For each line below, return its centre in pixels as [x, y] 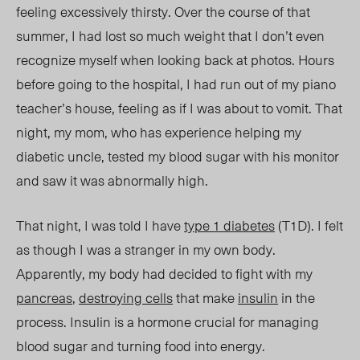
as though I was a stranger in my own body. [146, 250]
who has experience [173, 132]
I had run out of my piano [260, 84]
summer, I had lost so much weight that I [139, 36]
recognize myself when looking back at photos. [157, 60]
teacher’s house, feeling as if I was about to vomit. [166, 108]
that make [205, 298]
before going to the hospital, [100, 84]
